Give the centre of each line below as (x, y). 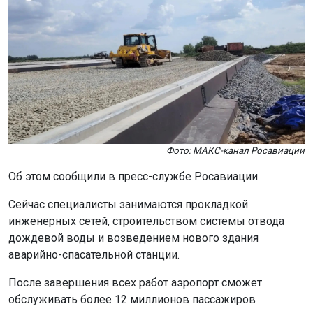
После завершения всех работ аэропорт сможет (135, 282)
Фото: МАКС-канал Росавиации (235, 150)
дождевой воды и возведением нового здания (133, 238)
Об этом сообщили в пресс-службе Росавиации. (136, 176)
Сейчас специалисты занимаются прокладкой (128, 204)
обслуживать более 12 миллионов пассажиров (132, 299)
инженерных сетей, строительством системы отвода (146, 221)
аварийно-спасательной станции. (95, 254)
